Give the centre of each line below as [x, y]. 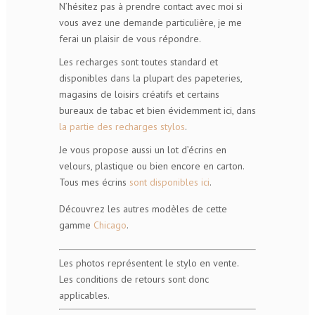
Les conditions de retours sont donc [134, 279]
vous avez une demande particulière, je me [150, 23]
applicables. [84, 296]
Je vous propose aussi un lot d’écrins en [143, 150]
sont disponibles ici [169, 182]
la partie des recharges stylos [122, 127]
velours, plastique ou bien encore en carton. [152, 166]
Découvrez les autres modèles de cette [143, 209]
